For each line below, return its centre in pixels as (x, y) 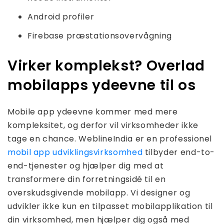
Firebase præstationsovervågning (100, 36)
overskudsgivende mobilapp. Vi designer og (99, 193)
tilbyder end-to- (179, 152)
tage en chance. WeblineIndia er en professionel (110, 139)
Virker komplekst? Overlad (106, 66)
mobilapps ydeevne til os (102, 85)
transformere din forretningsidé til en (87, 179)
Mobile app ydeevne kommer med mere (93, 112)
